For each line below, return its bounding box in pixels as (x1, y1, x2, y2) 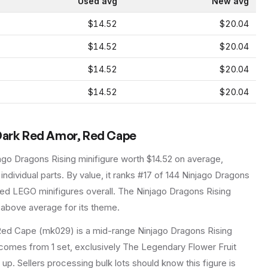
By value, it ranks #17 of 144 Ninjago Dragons (64, 169, 249, 181)
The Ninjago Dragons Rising (115, 185, 231, 197)
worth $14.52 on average (118, 153, 221, 165)
